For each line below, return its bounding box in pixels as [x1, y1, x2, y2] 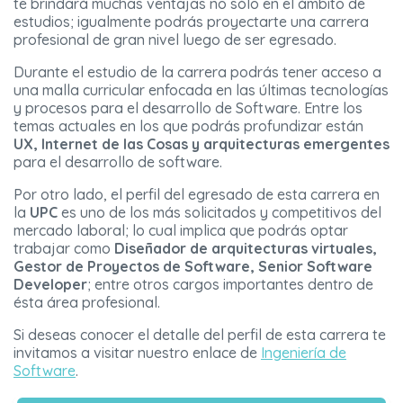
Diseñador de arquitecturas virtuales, [114, 239, 377, 258]
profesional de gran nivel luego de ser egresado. [13, 31, 336, 49]
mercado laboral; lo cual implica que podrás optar [13, 221, 348, 240]
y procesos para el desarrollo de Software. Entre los [13, 99, 363, 118]
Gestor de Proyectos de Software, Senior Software [13, 257, 372, 276]
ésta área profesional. [13, 293, 160, 312]
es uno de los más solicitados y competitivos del [58, 203, 381, 222]
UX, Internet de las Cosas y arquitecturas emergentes [13, 135, 390, 154]
